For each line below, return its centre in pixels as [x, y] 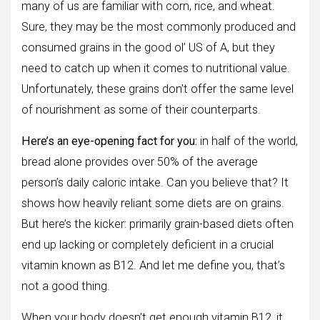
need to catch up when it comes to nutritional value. [156, 68]
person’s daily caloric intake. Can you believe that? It [155, 182]
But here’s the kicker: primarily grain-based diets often [157, 224]
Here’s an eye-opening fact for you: [111, 141]
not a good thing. [66, 286]
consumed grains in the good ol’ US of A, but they [148, 47]
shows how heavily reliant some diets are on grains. [153, 203]
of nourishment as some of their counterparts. [141, 109]
